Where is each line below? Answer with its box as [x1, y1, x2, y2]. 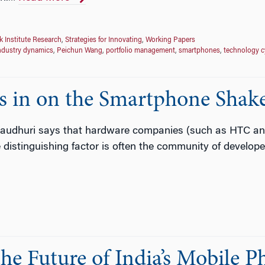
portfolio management [105, 47, 175, 54]
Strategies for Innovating [64, 36, 142, 44]
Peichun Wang [56, 47, 102, 54]
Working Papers [145, 36, 195, 44]
